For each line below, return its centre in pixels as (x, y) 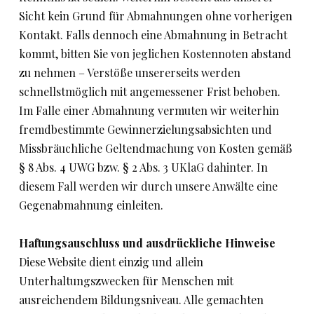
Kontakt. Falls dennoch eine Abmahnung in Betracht (153, 35)
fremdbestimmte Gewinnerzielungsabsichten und (145, 129)
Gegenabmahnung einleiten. (91, 205)
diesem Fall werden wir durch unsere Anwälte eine (148, 186)
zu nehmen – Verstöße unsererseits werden (130, 73)
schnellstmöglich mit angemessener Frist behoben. (150, 91)
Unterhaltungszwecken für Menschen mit (126, 281)
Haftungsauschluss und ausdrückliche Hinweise (147, 243)
